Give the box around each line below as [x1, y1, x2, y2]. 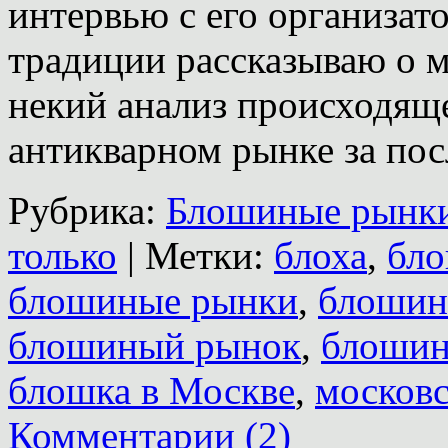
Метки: [145, 233, 264, 277]
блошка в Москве [8, 368, 295, 412]
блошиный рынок [8, 323, 301, 367]
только [8, 233, 117, 277]
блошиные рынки [8, 278, 298, 322]
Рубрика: [8, 188, 156, 232]
